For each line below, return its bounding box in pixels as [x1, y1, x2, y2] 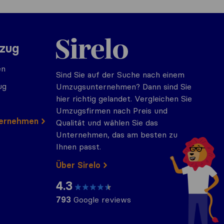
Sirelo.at [55, 32, 85, 42]
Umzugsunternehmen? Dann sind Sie [56, 81, 191, 91]
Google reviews [71, 194, 131, 204]
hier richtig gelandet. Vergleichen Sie [56, 93, 192, 103]
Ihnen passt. [56, 141, 101, 151]
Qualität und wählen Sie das [56, 117, 158, 127]
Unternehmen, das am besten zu [56, 129, 177, 139]
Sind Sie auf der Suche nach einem [56, 69, 184, 79]
